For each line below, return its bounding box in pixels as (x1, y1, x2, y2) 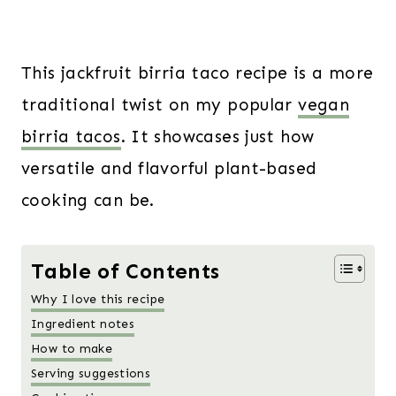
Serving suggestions (31, 365, 151, 381)
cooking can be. (21, 190, 155, 211)
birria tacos (21, 126, 121, 148)
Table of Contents (31, 259, 220, 285)
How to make (31, 340, 113, 356)
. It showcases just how (120, 126, 315, 148)
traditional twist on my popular (21, 95, 299, 116)
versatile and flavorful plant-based (21, 158, 317, 179)
